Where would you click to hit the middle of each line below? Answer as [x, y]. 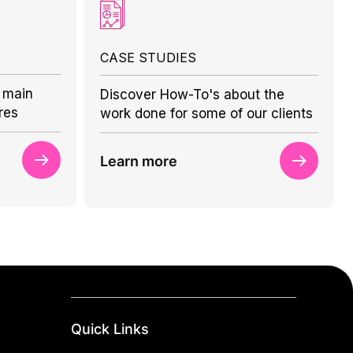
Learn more [138, 161]
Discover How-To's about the [192, 95]
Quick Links [110, 329]
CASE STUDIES [148, 58]
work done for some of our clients [206, 113]
